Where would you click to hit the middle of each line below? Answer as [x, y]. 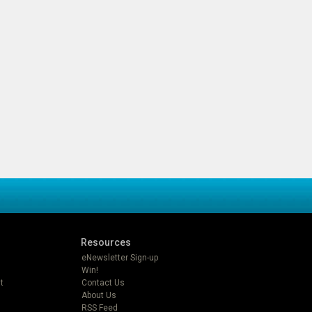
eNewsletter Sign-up [120, 257]
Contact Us [103, 282]
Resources [106, 242]
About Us [99, 295]
